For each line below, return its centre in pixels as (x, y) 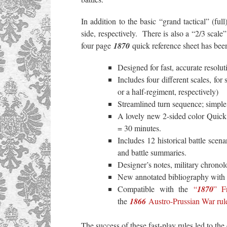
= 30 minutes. (139, 128)
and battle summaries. (152, 152)
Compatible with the (156, 189)
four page (97, 45)
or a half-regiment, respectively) (168, 91)
